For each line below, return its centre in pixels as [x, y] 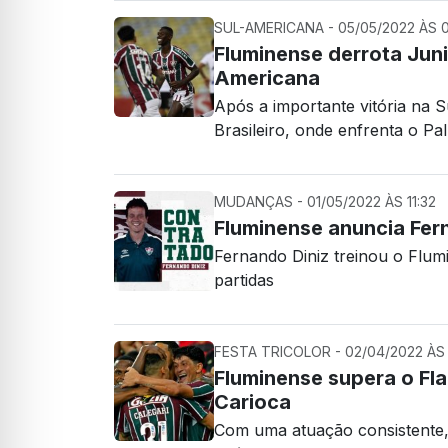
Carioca [252, 402]
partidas [244, 280]
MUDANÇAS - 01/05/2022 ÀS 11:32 [325, 201]
